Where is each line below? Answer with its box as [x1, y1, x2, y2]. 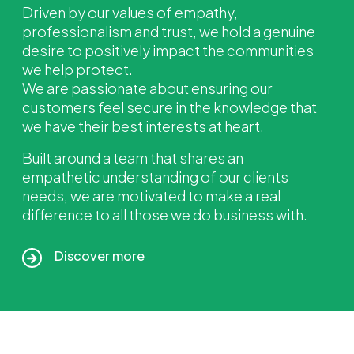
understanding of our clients [103, 168, 288, 186]
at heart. [209, 117, 264, 136]
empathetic [22, 168, 100, 186]
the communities [202, 41, 314, 60]
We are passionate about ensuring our [22, 79, 273, 98]
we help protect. [22, 60, 133, 79]
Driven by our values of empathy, [22, 3, 238, 22]
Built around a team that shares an [22, 149, 243, 168]
